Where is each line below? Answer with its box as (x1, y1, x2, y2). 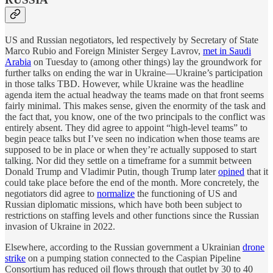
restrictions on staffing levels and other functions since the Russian (5, 210, 259, 221)
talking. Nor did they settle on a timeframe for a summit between (5, 155, 252, 166)
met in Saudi (203, 45, 251, 56)
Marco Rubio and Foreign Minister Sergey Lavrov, (5, 45, 203, 56)
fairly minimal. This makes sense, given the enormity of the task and (5, 100, 266, 111)
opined (218, 166, 244, 177)
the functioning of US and (135, 188, 237, 199)
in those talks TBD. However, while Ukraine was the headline (5, 78, 244, 89)
